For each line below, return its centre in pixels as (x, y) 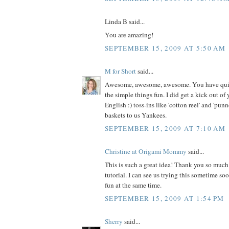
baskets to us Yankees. (136, 115)
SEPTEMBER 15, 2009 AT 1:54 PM (165, 198)
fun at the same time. (133, 185)
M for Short (120, 71)
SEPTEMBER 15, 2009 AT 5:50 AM (165, 48)
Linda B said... (125, 21)
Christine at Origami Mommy (146, 151)
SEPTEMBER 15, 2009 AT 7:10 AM (165, 128)
